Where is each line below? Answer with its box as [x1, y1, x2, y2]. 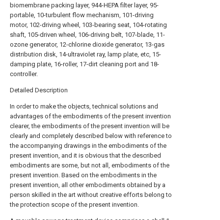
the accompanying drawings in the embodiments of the [10, 142, 166, 149]
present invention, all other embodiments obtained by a [10, 181, 165, 189]
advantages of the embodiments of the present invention [10, 112, 171, 120]
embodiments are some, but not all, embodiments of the [10, 162, 169, 169]
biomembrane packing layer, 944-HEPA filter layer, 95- [10, 1, 159, 9]
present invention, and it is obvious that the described [10, 152, 161, 159]
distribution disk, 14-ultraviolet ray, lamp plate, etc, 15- [10, 51, 161, 58]
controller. [10, 70, 38, 78]
